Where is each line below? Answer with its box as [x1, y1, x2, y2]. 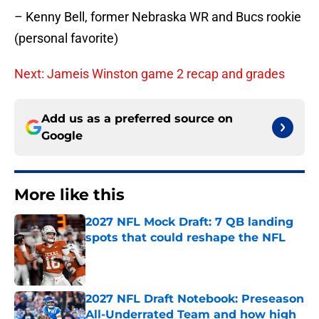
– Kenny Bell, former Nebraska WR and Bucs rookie [14, 9, 301, 25]
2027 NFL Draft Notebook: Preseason [85, 292, 304, 306]
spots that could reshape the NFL [85, 231, 286, 245]
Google [41, 129, 83, 143]
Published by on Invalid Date [85, 246, 209, 258]
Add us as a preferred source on [41, 112, 233, 126]
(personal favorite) [14, 31, 118, 46]
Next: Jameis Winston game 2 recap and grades [14, 66, 285, 82]
